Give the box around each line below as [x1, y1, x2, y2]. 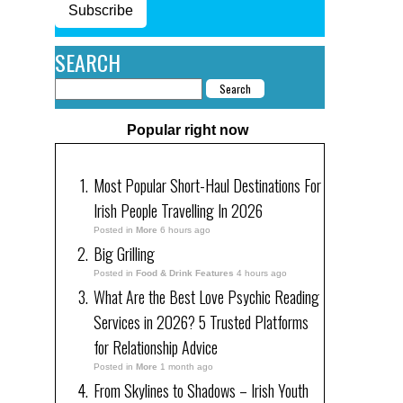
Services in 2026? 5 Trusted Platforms [94, 309, 309, 334]
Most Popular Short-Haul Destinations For [94, 173, 321, 197]
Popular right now [127, 121, 248, 138]
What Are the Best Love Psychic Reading [94, 284, 319, 309]
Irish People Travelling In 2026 [94, 198, 263, 222]
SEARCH [55, 45, 121, 78]
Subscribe [68, 2, 133, 18]
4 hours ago [237, 267, 287, 278]
